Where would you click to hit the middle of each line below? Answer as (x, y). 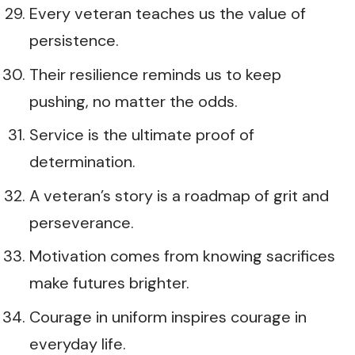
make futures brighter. (109, 283)
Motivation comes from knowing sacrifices (182, 256)
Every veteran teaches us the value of (168, 13)
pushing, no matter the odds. (134, 101)
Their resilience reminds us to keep (155, 74)
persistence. (74, 40)
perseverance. (82, 222)
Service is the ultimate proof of (142, 135)
